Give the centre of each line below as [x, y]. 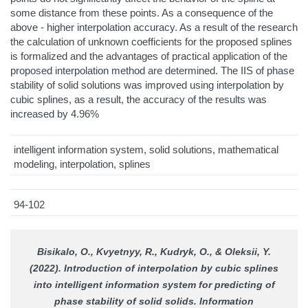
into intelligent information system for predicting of [154, 285]
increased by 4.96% [55, 113]
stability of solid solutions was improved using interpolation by [147, 85]
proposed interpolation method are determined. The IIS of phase [152, 70]
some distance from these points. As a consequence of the [142, 12]
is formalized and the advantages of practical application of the [149, 56]
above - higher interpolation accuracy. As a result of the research [154, 27]
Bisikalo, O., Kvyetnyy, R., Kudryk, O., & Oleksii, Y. [154, 252]
